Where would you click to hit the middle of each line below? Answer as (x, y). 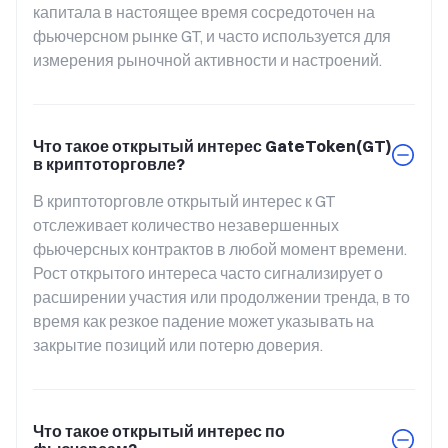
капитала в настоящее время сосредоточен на (204, 12)
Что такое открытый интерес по (159, 431)
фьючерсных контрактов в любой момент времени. (220, 249)
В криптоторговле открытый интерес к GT (184, 201)
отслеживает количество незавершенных (186, 225)
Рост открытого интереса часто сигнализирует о (208, 273)
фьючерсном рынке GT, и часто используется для (212, 36)
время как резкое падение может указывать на (203, 321)
